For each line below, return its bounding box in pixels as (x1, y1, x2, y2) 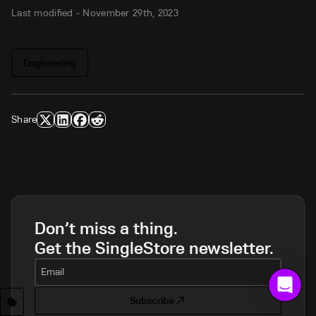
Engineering (23, 56, 76, 69)
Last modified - (11, 6, 83, 20)
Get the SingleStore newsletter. (35, 238, 274, 259)
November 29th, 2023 (83, 6, 178, 20)
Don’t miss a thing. (35, 218, 178, 239)
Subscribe (129, 294, 174, 307)
